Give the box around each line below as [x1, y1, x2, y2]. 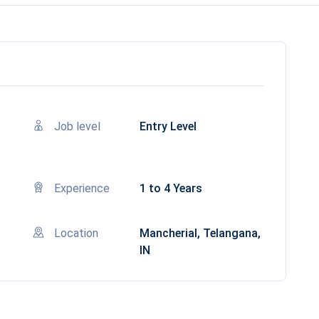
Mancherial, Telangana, [140, 226, 261, 240]
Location [54, 226, 98, 240]
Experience [54, 182, 110, 195]
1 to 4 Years [140, 182, 202, 195]
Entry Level [140, 120, 197, 133]
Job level [54, 120, 100, 133]
